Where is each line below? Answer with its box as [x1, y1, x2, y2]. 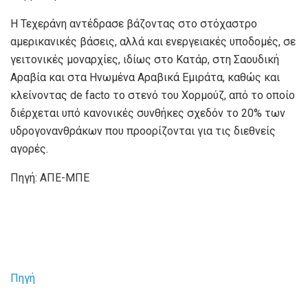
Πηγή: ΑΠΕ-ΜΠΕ [10, 171, 89, 185]
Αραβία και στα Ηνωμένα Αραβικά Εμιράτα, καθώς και [10, 71, 280, 85]
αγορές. [10, 142, 48, 156]
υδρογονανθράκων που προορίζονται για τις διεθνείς [10, 124, 276, 138]
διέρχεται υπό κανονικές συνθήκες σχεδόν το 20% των [10, 107, 285, 120]
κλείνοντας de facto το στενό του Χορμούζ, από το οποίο [10, 89, 295, 102]
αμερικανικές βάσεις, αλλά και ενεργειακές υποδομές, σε [10, 35, 296, 49]
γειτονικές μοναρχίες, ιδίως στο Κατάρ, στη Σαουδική [10, 53, 279, 67]
